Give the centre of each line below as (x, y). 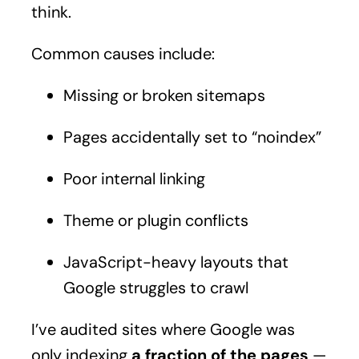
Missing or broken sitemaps (164, 95)
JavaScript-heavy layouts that (175, 262)
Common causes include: (123, 53)
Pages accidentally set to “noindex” (192, 137)
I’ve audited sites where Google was (163, 329)
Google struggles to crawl (155, 287)
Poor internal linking (134, 178)
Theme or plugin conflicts (155, 220)
